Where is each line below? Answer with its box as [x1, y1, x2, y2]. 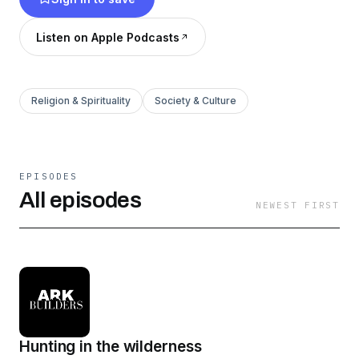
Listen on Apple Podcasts [36, 30, 179, 44]
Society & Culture [155, 95, 236, 107]
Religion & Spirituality [31, 95, 131, 107]
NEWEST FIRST [255, 200, 340, 211]
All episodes [19, 188, 142, 212]
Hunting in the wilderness [19, 337, 202, 356]
